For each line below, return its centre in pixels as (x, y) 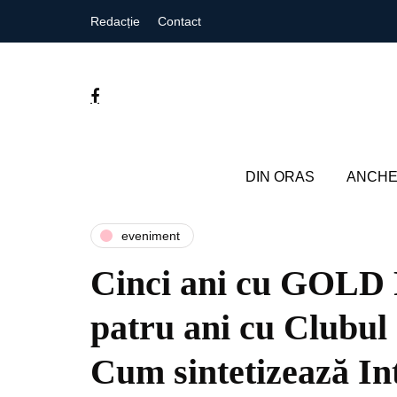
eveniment (151, 235)
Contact (179, 21)
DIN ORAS (280, 177)
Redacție (115, 21)
